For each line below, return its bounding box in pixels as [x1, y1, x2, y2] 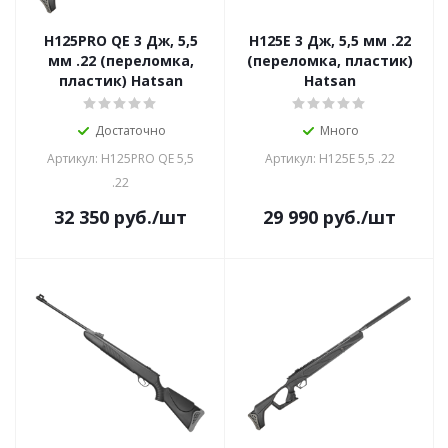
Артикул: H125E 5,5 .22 [264, 150, 395, 167]
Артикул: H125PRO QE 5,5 [47, 150, 194, 167]
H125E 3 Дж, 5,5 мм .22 [248, 31, 411, 50]
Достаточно [95, 122, 166, 139]
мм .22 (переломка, [47, 51, 194, 70]
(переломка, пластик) [246, 51, 413, 70]
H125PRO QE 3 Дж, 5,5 [43, 31, 198, 50]
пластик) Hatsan [58, 71, 183, 90]
